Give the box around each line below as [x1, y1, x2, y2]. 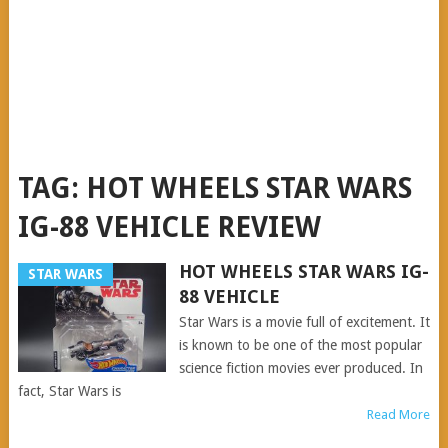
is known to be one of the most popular [178, 337, 422, 353]
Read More [367, 407, 431, 422]
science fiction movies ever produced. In [178, 360, 423, 376]
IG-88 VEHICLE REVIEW [17, 211, 321, 244]
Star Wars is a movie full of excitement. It [178, 314, 430, 330]
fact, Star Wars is [17, 383, 121, 399]
